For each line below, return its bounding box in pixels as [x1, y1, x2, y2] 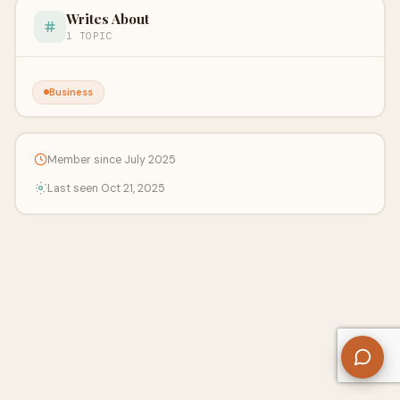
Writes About [65, 9, 149, 28]
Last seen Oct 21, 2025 [46, 180, 165, 196]
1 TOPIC [65, 29, 112, 42]
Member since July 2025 [46, 152, 176, 167]
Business [48, 85, 93, 98]
